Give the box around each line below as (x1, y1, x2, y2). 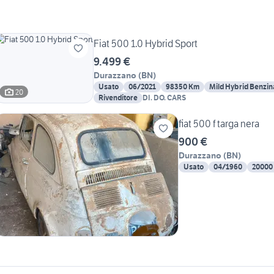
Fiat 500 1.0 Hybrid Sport (94, 37, 198, 50)
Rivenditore (98, 93, 138, 103)
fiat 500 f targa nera (179, 117, 259, 130)
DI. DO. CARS (143, 93, 186, 103)
